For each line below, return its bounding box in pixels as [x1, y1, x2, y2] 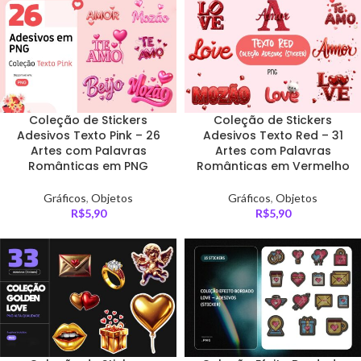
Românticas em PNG [28, 158, 148, 175]
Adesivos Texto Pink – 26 [16, 127, 160, 144]
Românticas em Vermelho [196, 158, 350, 175]
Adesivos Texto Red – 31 [202, 127, 343, 144]
